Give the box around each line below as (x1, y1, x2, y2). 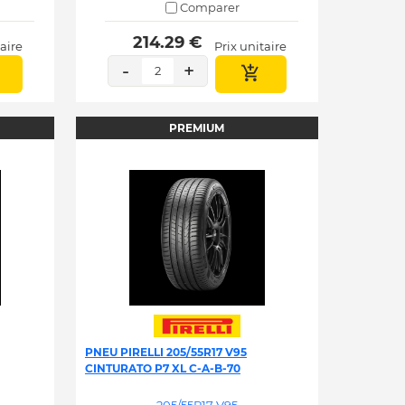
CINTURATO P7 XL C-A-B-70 (84, 362, 240, 375)
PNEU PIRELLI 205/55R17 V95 (84, 345, 247, 359)
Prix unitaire (213, 39, 287, 53)
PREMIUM (169, 120, 225, 135)
